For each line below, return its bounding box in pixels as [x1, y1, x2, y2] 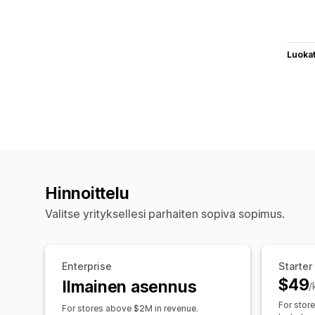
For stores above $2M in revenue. [62, 302, 198, 314]
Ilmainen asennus [62, 276, 197, 297]
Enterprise [62, 259, 112, 272]
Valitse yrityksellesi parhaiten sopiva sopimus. [45, 206, 285, 221]
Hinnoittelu [45, 183, 129, 203]
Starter [278, 259, 312, 272]
